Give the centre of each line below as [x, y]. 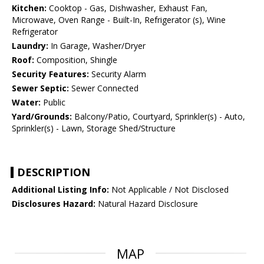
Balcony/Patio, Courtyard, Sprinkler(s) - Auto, [159, 117]
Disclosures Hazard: [54, 204]
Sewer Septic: [40, 88]
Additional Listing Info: [60, 190]
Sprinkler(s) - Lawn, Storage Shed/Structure [94, 128]
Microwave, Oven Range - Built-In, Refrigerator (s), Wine [119, 20]
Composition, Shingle [76, 60]
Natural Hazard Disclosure [147, 204]
